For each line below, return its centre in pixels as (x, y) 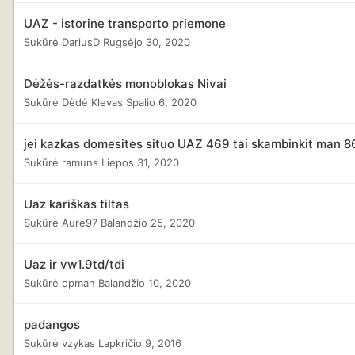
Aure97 (80, 222)
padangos (52, 324)
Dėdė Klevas (92, 102)
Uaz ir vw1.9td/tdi (74, 264)
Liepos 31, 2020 (140, 162)
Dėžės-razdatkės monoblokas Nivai (125, 83)
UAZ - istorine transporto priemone (125, 23)
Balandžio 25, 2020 (148, 222)
